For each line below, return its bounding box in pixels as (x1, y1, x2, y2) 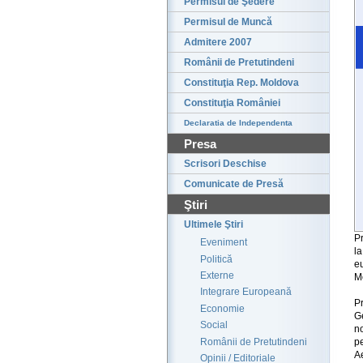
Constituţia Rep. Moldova (184, 77, 299, 89)
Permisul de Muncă (184, 16, 272, 28)
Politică (200, 253, 233, 265)
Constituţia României (184, 97, 280, 109)
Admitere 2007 (184, 36, 252, 49)
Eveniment (200, 237, 247, 249)
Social (200, 319, 228, 331)
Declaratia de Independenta (184, 118, 293, 128)
